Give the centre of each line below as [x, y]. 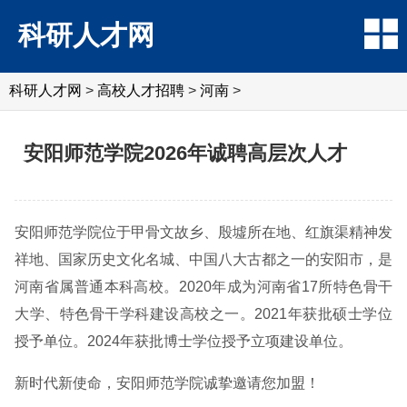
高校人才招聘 [141, 90]
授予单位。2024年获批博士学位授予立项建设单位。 [184, 341]
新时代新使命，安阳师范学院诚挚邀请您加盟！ [167, 383]
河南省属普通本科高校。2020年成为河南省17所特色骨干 [203, 287]
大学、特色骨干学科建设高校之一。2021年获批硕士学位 [203, 314]
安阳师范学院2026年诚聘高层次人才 [185, 153]
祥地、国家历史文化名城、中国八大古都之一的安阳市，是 [203, 259]
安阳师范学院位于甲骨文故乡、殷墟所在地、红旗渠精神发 [203, 232]
